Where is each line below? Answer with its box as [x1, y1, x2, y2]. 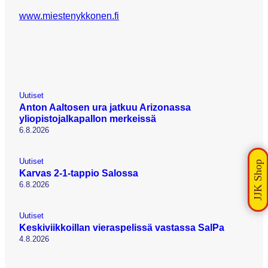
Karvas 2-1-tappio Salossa [19, 167, 138, 179]
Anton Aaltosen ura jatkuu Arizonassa [19, 102, 191, 113]
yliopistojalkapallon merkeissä [19, 113, 156, 124]
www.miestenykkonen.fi [19, 10, 119, 21]
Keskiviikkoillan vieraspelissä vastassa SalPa [19, 222, 224, 233]
